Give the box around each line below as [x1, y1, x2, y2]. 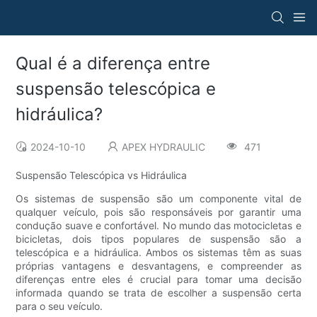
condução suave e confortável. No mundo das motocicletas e [16, 219, 301, 232]
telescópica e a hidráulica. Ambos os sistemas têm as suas [16, 246, 301, 259]
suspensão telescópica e [16, 79, 217, 100]
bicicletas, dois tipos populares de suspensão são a [16, 233, 301, 246]
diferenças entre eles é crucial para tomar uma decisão [16, 273, 301, 286]
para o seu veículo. [16, 300, 103, 313]
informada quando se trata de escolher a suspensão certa [16, 287, 301, 299]
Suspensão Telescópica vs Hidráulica [16, 169, 188, 182]
